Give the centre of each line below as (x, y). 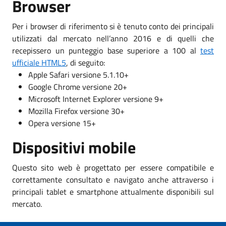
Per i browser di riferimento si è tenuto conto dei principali (113, 26)
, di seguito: (86, 62)
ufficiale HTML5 (39, 62)
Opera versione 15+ (62, 123)
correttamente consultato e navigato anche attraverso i (113, 179)
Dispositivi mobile (74, 147)
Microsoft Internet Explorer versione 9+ (96, 99)
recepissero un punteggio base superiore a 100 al (106, 50)
